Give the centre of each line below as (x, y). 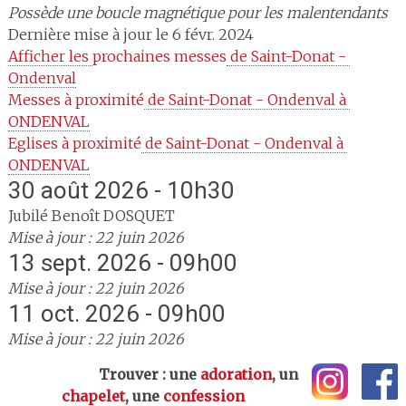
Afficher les (50, 56)
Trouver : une (104, 374)
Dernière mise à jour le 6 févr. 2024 (130, 34)
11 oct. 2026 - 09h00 (116, 314)
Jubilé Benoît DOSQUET (91, 216)
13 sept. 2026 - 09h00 (122, 263)
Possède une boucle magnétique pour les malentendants (198, 13)
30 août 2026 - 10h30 (121, 190)
